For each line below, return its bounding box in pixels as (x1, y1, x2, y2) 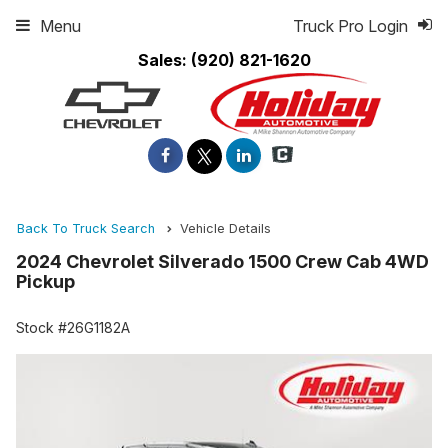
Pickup (16, 271, 75, 293)
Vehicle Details (180, 221, 271, 237)
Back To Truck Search (17, 221, 155, 237)
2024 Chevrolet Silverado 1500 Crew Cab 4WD (16, 251, 429, 273)
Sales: (137, 50, 191, 70)
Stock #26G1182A (16, 319, 130, 337)
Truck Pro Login (293, 16, 408, 36)
